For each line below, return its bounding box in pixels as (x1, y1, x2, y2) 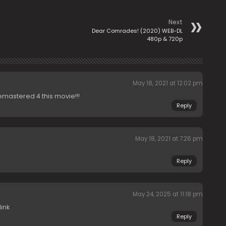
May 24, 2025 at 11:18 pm (132, 190, 203, 198)
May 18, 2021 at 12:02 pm (132, 79, 203, 87)
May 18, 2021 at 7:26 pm (135, 135, 203, 143)
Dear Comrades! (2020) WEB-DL (91, 27, 183, 35)
